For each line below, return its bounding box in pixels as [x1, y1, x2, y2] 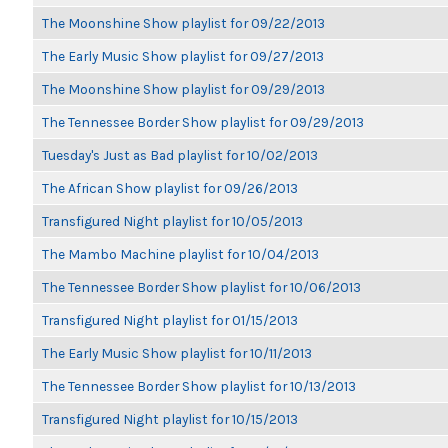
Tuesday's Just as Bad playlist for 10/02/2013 [42, 147, 318, 163]
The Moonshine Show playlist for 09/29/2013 [42, 81, 325, 97]
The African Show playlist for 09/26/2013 [42, 180, 298, 196]
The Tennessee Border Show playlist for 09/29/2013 [42, 114, 364, 130]
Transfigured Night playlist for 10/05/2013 [42, 213, 303, 229]
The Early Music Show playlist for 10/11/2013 [42, 345, 312, 361]
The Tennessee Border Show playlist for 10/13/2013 [42, 378, 356, 394]
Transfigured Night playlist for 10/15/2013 [42, 411, 298, 427]
